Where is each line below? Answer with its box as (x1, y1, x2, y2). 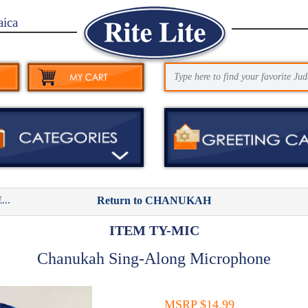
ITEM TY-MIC (109, 222, 199, 238)
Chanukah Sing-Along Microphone (37, 249, 271, 267)
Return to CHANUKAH (96, 194, 211, 206)
